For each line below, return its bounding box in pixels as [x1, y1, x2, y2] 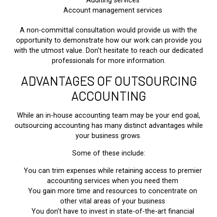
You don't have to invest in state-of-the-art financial [31, 207, 194, 216]
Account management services [63, 6, 162, 15]
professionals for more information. [51, 56, 166, 65]
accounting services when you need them [47, 176, 179, 185]
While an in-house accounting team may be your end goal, [17, 111, 200, 120]
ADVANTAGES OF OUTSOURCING [20, 73, 197, 88]
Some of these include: [72, 149, 145, 157]
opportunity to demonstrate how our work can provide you [15, 36, 201, 45]
